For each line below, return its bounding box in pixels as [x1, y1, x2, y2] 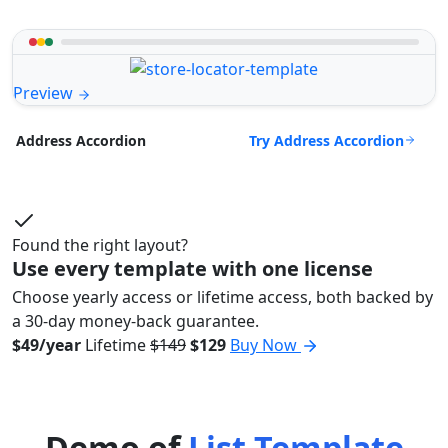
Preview [13, 81, 77, 104]
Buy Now [230, 333, 301, 356]
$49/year [12, 333, 81, 356]
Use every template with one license [12, 254, 373, 282]
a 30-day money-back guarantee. [12, 309, 259, 332]
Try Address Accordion [249, 130, 404, 150]
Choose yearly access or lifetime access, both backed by [12, 285, 433, 308]
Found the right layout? [12, 233, 188, 256]
